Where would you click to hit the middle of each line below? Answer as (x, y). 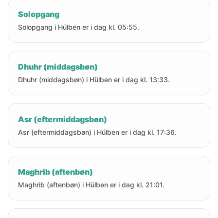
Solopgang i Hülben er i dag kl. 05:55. (79, 27)
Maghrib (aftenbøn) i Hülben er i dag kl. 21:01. (91, 185)
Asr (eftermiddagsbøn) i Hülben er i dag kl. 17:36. (97, 132)
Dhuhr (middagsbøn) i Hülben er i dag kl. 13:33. (94, 80)
